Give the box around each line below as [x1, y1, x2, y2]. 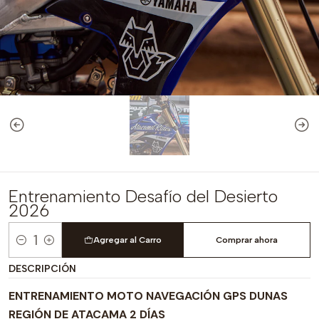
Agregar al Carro [93, 235, 162, 245]
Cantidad [9, 241, 53, 255]
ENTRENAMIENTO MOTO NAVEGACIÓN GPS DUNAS [9, 288, 288, 303]
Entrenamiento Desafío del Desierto [9, 186, 278, 206]
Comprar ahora [216, 235, 278, 245]
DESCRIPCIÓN [9, 263, 76, 274]
